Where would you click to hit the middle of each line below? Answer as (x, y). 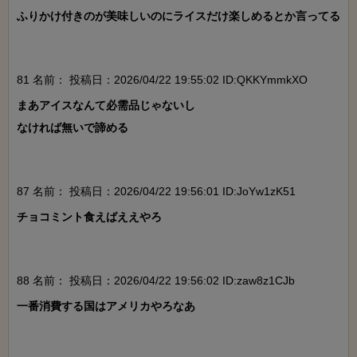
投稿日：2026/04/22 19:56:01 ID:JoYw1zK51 (181, 191)
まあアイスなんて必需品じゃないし (106, 105)
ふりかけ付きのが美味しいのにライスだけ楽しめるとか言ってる (178, 16)
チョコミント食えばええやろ (89, 216)
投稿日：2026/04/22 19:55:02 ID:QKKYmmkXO (187, 79)
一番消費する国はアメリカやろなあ (106, 306)
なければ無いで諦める (73, 127)
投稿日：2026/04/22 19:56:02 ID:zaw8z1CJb (180, 280)
